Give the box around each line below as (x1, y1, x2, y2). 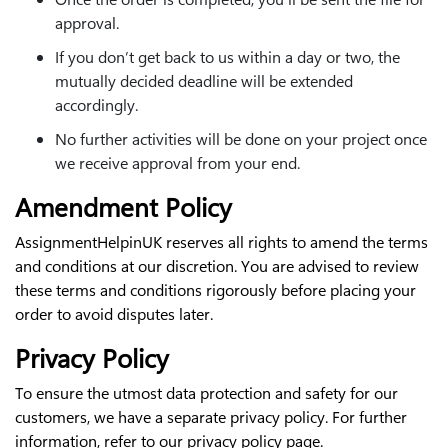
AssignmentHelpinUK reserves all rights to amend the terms (15, 230, 428, 252)
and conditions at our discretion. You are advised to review (15, 254, 419, 276)
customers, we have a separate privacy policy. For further (15, 405, 407, 427)
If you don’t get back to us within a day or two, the (55, 45, 400, 67)
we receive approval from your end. (55, 151, 300, 173)
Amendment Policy (15, 188, 232, 224)
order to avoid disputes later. (15, 302, 213, 324)
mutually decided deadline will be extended (55, 69, 353, 91)
